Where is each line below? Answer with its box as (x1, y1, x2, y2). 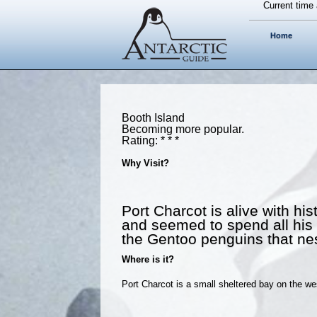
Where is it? (122, 253, 174, 265)
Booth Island (122, 111, 185, 124)
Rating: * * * (122, 134, 179, 146)
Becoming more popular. (122, 122, 244, 135)
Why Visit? (122, 157, 169, 168)
